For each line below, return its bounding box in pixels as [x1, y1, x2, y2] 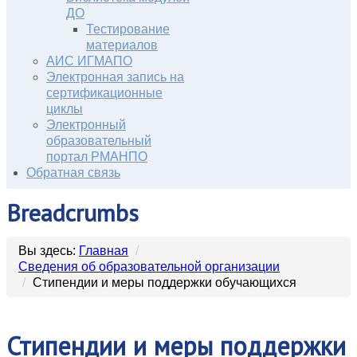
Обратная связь [26, 166, 120, 179]
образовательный [46, 134, 151, 147]
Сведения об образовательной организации [18, 260, 280, 273]
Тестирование [86, 22, 170, 36]
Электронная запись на [46, 70, 184, 84]
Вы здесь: [18, 244, 79, 257]
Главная [79, 244, 128, 257]
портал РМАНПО [46, 150, 147, 163]
